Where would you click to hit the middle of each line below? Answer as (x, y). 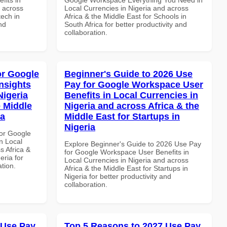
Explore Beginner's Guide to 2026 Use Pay (133, 144)
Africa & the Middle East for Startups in (126, 168)
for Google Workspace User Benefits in (127, 152)
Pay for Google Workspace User (134, 84)
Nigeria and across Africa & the (132, 106)
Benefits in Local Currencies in (131, 95)
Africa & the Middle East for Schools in (125, 16)
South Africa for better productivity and (126, 24)
